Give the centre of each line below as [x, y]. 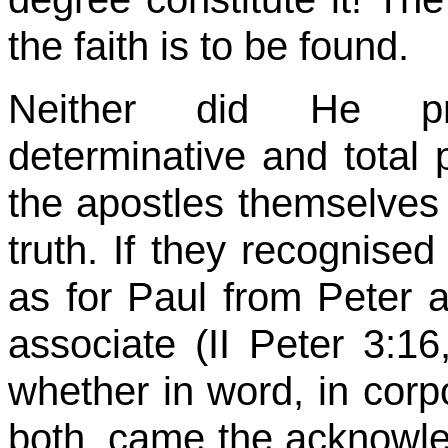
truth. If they [124, 250]
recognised [337, 250]
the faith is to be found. [208, 46]
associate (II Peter [186, 344]
